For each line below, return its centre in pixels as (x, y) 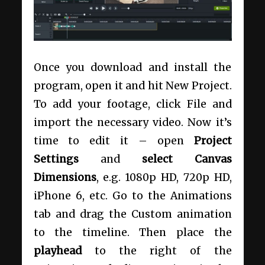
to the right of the (156, 251)
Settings (56, 159)
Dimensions (65, 177)
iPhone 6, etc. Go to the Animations (132, 195)
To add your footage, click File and (132, 104)
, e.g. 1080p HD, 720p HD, (164, 177)
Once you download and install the (132, 67)
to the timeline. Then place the (132, 232)
